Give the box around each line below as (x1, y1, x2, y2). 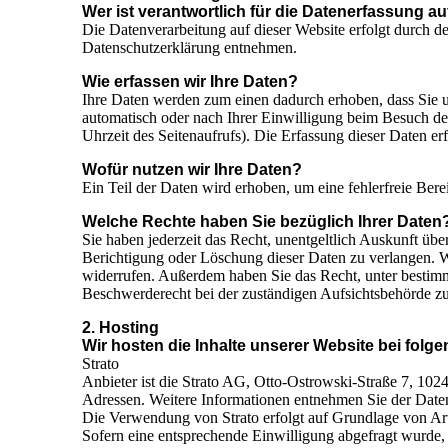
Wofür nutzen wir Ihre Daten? (82, 161, 302, 179)
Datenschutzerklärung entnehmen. (82, 39, 297, 57)
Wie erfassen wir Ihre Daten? (82, 73, 298, 91)
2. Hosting (82, 319, 159, 337)
